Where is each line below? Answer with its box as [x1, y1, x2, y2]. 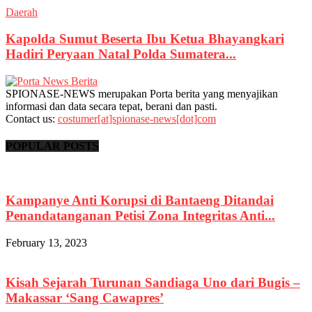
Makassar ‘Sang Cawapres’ [6, 290, 164, 305]
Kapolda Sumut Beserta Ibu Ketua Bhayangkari [6, 31, 284, 47]
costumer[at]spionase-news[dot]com [58, 112, 216, 125]
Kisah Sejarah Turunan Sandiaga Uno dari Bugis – [6, 274, 300, 290]
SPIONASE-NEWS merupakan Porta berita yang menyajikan [6, 87, 278, 100]
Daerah [6, 6, 38, 18]
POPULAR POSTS [6, 140, 99, 153]
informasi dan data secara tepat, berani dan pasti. [6, 100, 217, 112]
